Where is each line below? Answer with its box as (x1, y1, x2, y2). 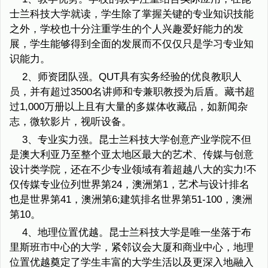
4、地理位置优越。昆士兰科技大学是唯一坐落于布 (22, 227, 251, 239)
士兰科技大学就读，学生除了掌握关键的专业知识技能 (10, 8, 254, 20)
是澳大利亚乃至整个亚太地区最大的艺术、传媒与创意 (10, 149, 254, 161)
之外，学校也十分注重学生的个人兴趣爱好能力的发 (10, 23, 243, 35)
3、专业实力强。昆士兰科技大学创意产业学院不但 (22, 134, 251, 146)
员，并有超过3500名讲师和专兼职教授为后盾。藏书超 (10, 86, 255, 98)
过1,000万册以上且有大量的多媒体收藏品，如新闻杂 (10, 101, 248, 113)
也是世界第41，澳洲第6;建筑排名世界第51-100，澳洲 (10, 194, 252, 206)
